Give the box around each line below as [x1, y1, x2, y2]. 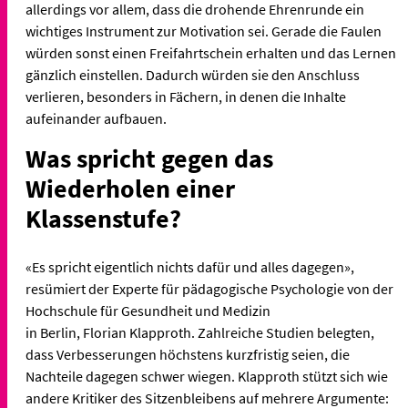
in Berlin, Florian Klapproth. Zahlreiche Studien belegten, [25, 322, 374, 342]
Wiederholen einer [25, 172, 235, 206]
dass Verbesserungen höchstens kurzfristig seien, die [25, 344, 350, 363]
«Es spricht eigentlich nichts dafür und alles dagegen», [25, 257, 354, 276]
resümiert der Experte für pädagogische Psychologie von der [25, 279, 393, 298]
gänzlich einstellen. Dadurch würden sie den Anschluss [25, 66, 360, 85]
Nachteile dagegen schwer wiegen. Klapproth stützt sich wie [25, 366, 388, 385]
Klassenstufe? [25, 202, 187, 236]
